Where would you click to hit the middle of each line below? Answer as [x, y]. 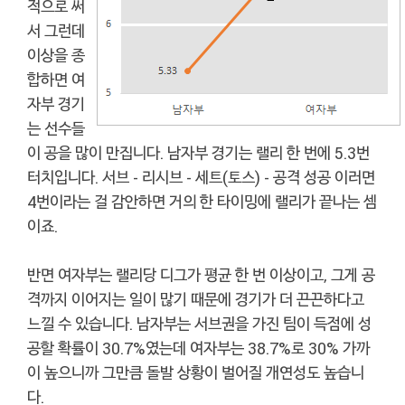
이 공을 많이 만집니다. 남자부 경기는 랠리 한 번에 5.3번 [198, 152]
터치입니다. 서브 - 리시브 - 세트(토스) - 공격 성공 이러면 [201, 177]
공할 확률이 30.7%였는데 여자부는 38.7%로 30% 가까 [198, 348]
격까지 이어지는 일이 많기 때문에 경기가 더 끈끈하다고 [196, 299]
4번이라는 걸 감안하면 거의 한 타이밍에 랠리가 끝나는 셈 [202, 201]
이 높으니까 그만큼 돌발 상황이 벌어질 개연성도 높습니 [196, 372]
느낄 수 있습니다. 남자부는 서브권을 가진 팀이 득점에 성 [199, 323]
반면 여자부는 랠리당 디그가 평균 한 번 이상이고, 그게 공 [201, 274]
